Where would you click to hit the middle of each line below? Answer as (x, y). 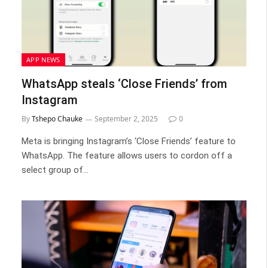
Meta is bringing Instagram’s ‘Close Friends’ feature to (129, 141)
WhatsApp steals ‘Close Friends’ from (124, 84)
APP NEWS (43, 60)
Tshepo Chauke (57, 119)
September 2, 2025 (126, 119)
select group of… (55, 170)
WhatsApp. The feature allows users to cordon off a (127, 156)
